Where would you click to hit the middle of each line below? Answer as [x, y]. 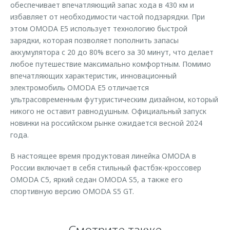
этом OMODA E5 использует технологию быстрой [99, 28]
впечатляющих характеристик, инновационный [93, 76]
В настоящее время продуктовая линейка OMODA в [103, 156]
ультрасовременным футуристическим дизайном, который [114, 99]
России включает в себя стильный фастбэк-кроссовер [106, 168]
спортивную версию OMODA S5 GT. [72, 191]
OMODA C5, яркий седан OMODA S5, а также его [97, 179]
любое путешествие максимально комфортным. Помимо [111, 64]
